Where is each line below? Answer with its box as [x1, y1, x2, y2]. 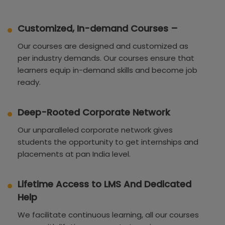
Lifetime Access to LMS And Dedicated [18, 177, 191, 190]
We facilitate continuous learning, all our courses [18, 209, 199, 220]
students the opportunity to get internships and [18, 136, 198, 147]
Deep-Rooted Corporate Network [18, 105, 170, 119]
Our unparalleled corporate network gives [18, 124, 173, 135]
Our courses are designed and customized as [18, 40, 188, 51]
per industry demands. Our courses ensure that [18, 52, 194, 63]
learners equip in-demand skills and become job [18, 64, 197, 75]
